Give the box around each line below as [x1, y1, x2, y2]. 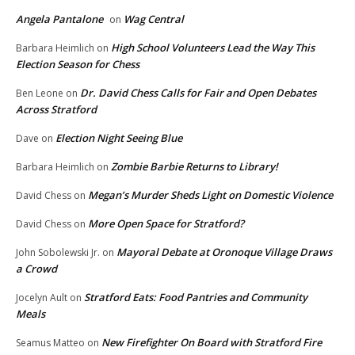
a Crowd [16, 261, 57, 277]
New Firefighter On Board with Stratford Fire [101, 335, 322, 350]
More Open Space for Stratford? [88, 216, 244, 231]
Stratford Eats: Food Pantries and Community [84, 290, 307, 305]
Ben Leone [16, 86, 63, 101]
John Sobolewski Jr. [16, 246, 100, 260]
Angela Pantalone [16, 12, 103, 27]
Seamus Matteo [16, 336, 85, 350]
